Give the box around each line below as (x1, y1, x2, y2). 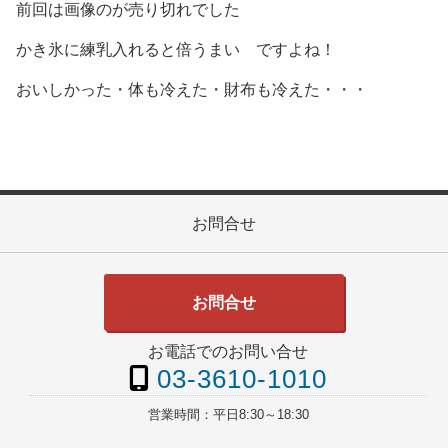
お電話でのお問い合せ (148, 343, 309, 361)
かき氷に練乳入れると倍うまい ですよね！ (16, 40, 336, 58)
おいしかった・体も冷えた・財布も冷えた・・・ (16, 80, 368, 98)
